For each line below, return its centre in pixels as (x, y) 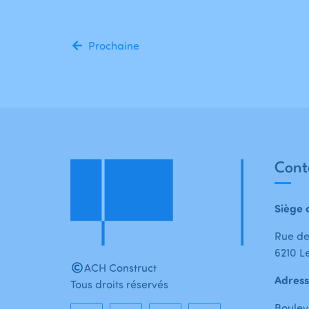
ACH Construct (120, 268)
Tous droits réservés (119, 285)
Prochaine (114, 46)
